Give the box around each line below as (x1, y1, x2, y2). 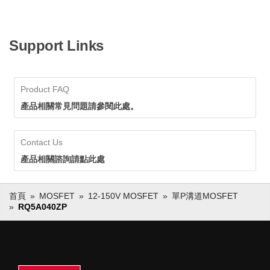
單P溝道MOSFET (172, 191, 238, 201)
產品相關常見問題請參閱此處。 (20, 101, 139, 111)
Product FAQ (20, 84, 69, 94)
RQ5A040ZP (18, 202, 67, 212)
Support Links (9, 37, 104, 54)
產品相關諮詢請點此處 (20, 154, 105, 164)
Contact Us (20, 137, 63, 147)
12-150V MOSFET (88, 191, 159, 201)
